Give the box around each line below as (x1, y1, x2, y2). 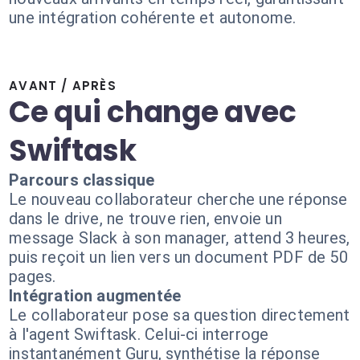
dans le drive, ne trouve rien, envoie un (9, 209, 282, 228)
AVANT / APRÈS (9, 77, 117, 94)
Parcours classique (9, 170, 155, 190)
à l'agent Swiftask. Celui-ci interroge (9, 325, 269, 344)
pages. (9, 267, 56, 286)
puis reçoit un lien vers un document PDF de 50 (9, 247, 348, 267)
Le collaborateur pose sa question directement (9, 305, 350, 325)
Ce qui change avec (9, 92, 297, 133)
